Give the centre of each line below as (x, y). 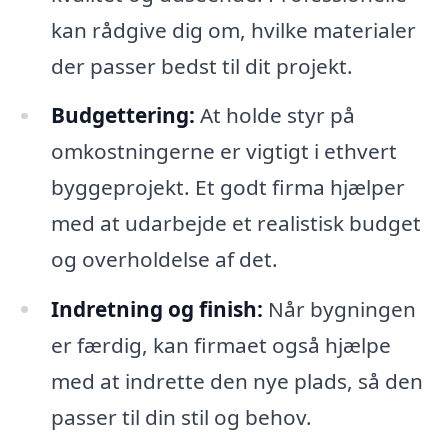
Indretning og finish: (156, 309)
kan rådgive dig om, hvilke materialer (233, 29)
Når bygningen (339, 309)
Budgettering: (122, 115)
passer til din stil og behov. (181, 417)
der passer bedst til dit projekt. (201, 65)
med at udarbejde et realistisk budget (235, 223)
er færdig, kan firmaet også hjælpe (220, 345)
